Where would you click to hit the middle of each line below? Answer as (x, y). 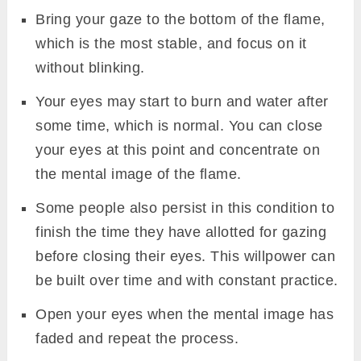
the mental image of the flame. (139, 174)
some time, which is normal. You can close (179, 125)
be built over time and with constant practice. (187, 280)
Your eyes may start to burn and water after (182, 101)
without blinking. (90, 67)
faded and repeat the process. (137, 338)
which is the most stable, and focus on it (171, 43)
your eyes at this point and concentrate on (178, 149)
